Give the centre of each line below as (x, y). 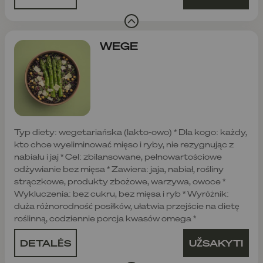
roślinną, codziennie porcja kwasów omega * (105, 218)
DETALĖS (45, 243)
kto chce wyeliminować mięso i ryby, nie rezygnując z (124, 144)
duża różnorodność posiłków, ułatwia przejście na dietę (127, 205)
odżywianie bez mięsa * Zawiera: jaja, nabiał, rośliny (119, 168)
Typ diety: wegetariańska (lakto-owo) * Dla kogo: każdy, (131, 131)
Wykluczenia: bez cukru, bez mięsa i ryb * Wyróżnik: (122, 193)
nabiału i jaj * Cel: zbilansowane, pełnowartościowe (118, 156)
